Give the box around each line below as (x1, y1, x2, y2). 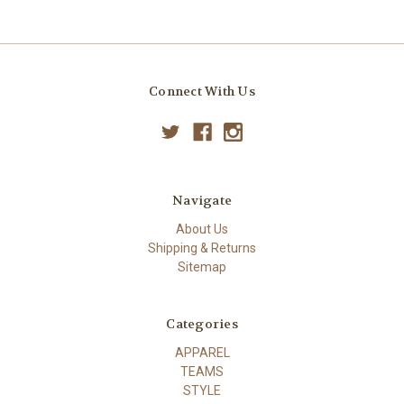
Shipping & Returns (148, 241, 256, 256)
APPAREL (174, 345, 230, 361)
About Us (176, 222, 228, 237)
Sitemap (178, 260, 226, 275)
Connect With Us (149, 83, 255, 100)
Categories (166, 316, 238, 333)
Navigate (172, 192, 232, 209)
